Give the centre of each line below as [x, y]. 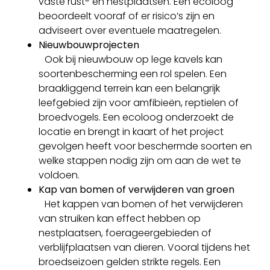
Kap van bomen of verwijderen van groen [140, 189]
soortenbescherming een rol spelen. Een [133, 74]
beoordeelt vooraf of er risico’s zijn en [127, 16]
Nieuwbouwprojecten [89, 45]
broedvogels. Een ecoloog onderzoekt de [136, 117]
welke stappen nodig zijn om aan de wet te [140, 160]
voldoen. [59, 175]
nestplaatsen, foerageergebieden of [125, 233]
